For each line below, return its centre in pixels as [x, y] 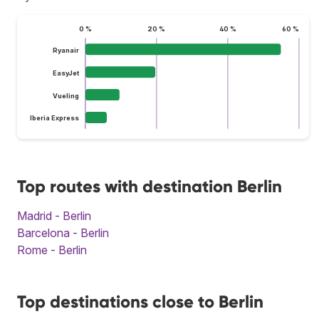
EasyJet [66, 73]
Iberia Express [54, 118]
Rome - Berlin [52, 250]
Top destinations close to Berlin [140, 301]
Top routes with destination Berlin [150, 186]
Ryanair [66, 50]
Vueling [66, 95]
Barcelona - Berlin [63, 232]
